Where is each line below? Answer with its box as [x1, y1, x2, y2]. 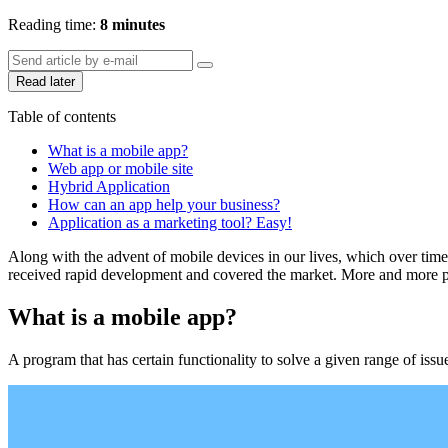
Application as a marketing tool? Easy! [48, 213, 292, 231]
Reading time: [8, 15, 100, 33]
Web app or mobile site [48, 159, 193, 177]
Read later [16, 73, 75, 89]
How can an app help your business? [48, 195, 280, 213]
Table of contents [8, 107, 116, 125]
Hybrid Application [48, 177, 170, 195]
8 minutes [100, 15, 165, 33]
